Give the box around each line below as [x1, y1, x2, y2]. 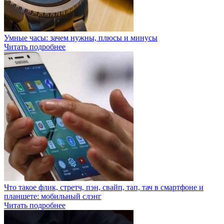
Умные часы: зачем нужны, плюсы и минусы [4, 33, 157, 42]
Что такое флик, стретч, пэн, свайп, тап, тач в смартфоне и [4, 182, 203, 191]
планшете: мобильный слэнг [4, 191, 101, 200]
